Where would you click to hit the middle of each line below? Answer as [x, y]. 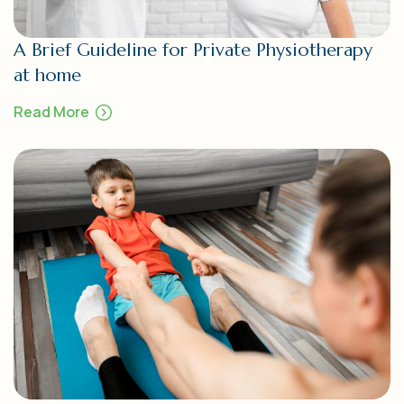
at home [47, 76]
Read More [51, 112]
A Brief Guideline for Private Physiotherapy [193, 50]
